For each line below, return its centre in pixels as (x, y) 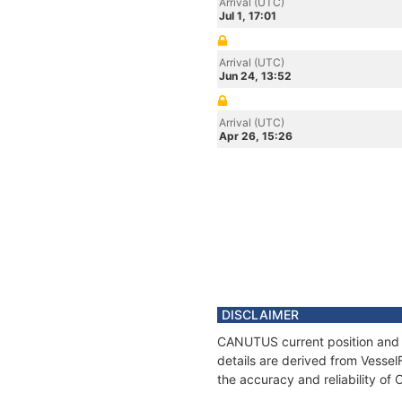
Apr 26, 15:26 (256, 136)
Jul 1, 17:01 (248, 16)
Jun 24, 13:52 (255, 76)
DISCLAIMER (260, 315)
